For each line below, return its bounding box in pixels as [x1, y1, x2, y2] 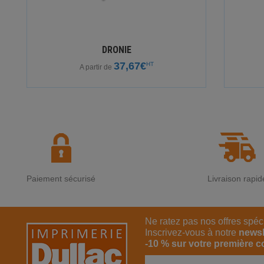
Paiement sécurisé [27, 174, 95, 184]
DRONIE [101, 44, 131, 56]
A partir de [79, 63, 114, 72]
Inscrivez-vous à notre [145, 227, 239, 238]
